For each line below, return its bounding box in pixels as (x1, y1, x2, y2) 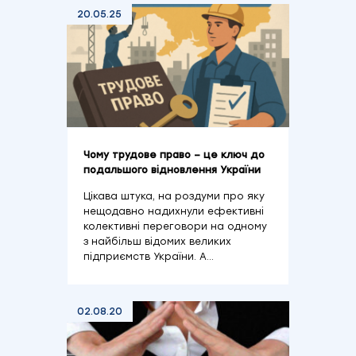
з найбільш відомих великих (83, 236, 231, 247)
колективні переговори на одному (83, 221, 267, 232)
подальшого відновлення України (83, 164, 261, 176)
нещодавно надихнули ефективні (83, 206, 264, 217)
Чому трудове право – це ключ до (83, 149, 265, 161)
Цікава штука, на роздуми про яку (83, 191, 265, 202)
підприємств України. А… (83, 251, 214, 262)
